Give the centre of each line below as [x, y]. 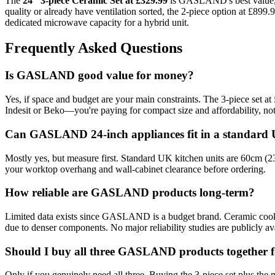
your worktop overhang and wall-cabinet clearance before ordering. [135, 169]
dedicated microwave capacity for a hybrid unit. [97, 22]
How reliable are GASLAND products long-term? [130, 193]
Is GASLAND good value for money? [99, 76]
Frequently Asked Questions [94, 48]
